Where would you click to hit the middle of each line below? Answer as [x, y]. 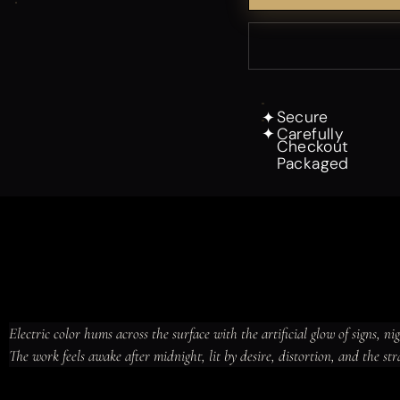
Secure [302, 117]
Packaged [312, 163]
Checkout [312, 147]
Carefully [310, 133]
